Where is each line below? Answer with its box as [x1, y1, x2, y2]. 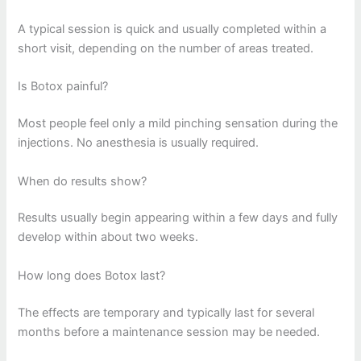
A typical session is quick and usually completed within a [18, 21, 327, 36]
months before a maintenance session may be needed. [18, 324, 321, 339]
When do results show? [18, 173, 147, 189]
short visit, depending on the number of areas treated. [18, 40, 314, 56]
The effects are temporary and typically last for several [18, 305, 315, 320]
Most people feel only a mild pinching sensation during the [18, 116, 338, 131]
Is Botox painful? [18, 79, 109, 94]
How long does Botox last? [18, 268, 166, 283]
